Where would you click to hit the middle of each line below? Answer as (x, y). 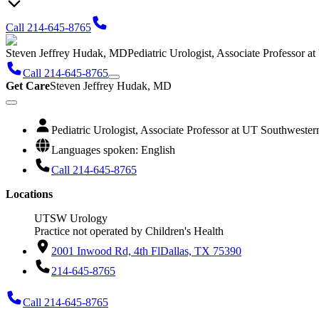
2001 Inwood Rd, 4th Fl (106, 251)
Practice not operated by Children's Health (129, 231)
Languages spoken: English (113, 150)
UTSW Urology (71, 219)
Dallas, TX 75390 (201, 251)
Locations (29, 194)
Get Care (28, 86)
